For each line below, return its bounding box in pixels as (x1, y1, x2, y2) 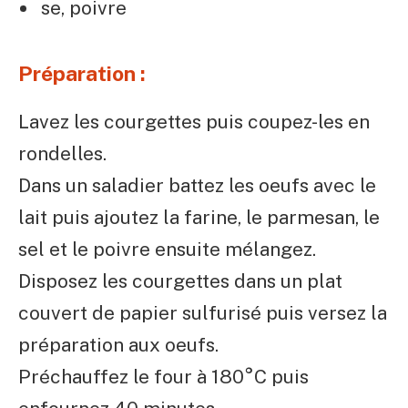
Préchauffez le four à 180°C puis (18, 364, 309, 388)
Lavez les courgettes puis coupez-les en (18, 109, 370, 133)
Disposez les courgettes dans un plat (18, 269, 342, 292)
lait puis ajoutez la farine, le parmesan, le (18, 205, 380, 229)
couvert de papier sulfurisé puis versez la (18, 301, 387, 324)
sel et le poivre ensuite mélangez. (18, 237, 316, 260)
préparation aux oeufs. (18, 332, 219, 356)
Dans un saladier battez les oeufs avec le (18, 173, 376, 197)
